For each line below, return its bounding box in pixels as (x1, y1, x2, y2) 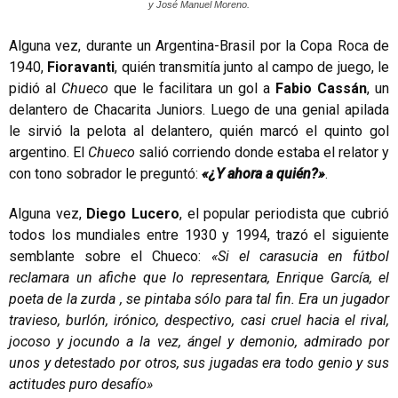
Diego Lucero (86, 204, 179, 222)
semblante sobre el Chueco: (9, 247, 211, 265)
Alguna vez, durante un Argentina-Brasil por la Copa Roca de (9, 36, 389, 54)
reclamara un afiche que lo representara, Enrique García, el (9, 268, 389, 286)
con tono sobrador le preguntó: (9, 164, 202, 182)
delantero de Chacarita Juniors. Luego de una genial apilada (9, 100, 389, 118)
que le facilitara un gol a (108, 79, 275, 97)
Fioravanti (47, 58, 115, 76)
